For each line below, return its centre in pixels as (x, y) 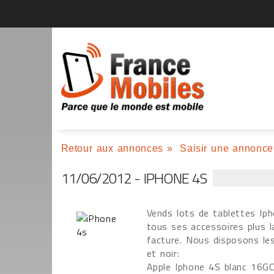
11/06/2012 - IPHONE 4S (134, 178)
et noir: (163, 253)
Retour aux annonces (112, 148)
